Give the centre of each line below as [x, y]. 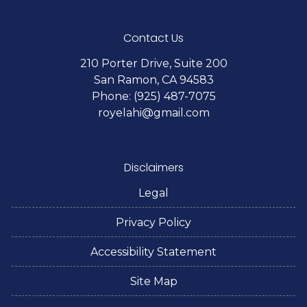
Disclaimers [153, 167]
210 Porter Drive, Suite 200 [153, 63]
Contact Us [153, 38]
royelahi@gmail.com [153, 112]
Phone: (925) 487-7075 [153, 96]
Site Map [153, 281]
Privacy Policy [153, 222]
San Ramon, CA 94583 [153, 79]
